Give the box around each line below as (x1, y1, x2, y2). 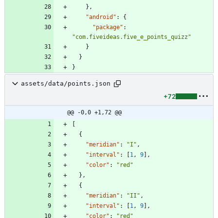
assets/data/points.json (21, 80, 110, 88)
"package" (92, 23, 123, 31)
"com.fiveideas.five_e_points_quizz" (72, 33, 191, 40)
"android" (86, 13, 116, 20)
